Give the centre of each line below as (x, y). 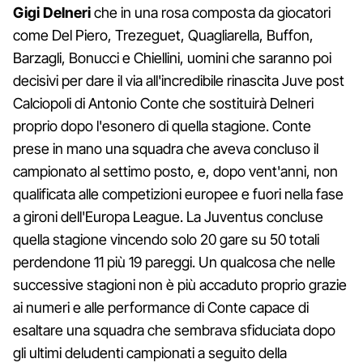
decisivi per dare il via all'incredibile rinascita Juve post (179, 81)
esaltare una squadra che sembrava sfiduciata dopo (174, 331)
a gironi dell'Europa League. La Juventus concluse (168, 217)
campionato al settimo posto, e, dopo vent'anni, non (175, 172)
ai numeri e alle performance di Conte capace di (161, 308)
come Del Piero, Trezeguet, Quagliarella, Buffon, (163, 36)
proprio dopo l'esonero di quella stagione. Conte (162, 126)
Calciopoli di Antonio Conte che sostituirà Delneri (163, 104)
